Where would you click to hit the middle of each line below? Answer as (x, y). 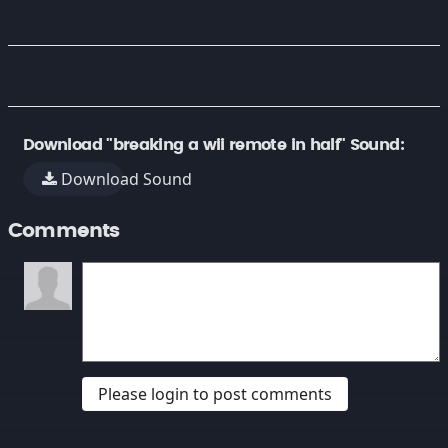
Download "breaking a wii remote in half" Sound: (213, 145)
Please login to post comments (215, 394)
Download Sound (125, 179)
